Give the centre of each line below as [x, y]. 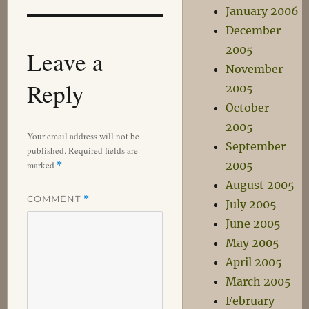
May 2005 [253, 243]
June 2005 [253, 223]
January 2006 [262, 11]
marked [41, 165]
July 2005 [251, 204]
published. [46, 150]
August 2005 [260, 185]
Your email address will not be [83, 136]
